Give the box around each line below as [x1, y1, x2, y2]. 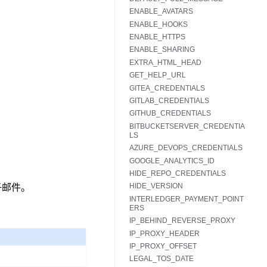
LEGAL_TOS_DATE [129, 254, 194, 263]
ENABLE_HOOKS [129, 20, 188, 29]
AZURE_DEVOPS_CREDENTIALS [129, 144, 243, 153]
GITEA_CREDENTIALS [129, 83, 205, 92]
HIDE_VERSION [129, 182, 183, 191]
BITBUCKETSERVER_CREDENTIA [129, 122, 245, 131]
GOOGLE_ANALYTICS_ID [129, 156, 215, 165]
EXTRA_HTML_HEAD [129, 58, 201, 67]
